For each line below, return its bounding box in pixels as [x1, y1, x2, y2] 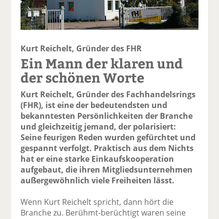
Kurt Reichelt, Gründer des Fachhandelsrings [21, 88, 196, 100]
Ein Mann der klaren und [21, 53, 183, 72]
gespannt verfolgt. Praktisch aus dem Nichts [21, 142, 194, 153]
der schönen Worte [21, 67, 145, 86]
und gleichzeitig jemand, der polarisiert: [21, 121, 176, 132]
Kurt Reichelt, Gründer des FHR [21, 43, 142, 54]
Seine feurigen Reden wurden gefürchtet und [21, 131, 196, 143]
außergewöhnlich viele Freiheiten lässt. [21, 175, 175, 186]
